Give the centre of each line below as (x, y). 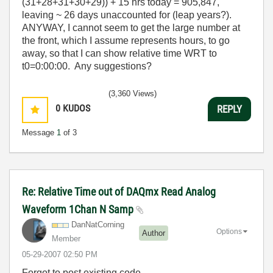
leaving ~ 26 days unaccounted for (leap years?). (128, 15)
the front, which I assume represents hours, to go (126, 41)
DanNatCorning (98, 225)
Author (154, 233)
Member (66, 239)
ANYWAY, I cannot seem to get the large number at (131, 28)
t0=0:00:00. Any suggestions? (87, 66)
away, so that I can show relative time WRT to (119, 53)
